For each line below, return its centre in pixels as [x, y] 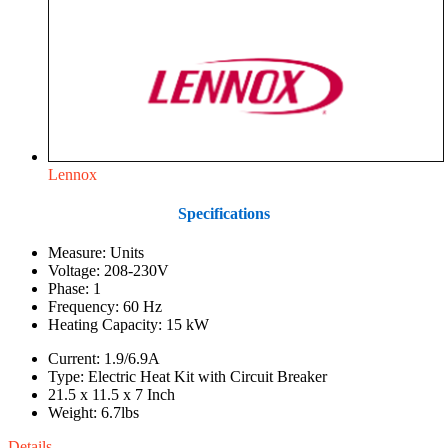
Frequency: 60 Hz [105, 307]
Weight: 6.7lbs [93, 413]
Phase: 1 [74, 289]
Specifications [224, 213]
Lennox [72, 174]
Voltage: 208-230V [108, 271]
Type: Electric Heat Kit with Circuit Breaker [187, 377]
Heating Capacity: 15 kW [128, 325]
